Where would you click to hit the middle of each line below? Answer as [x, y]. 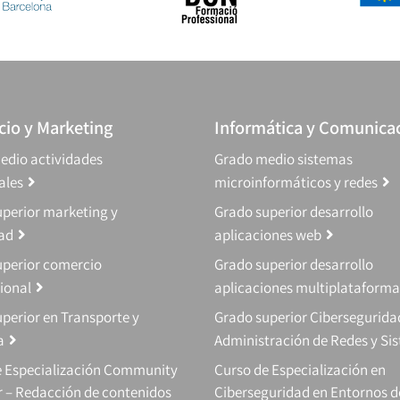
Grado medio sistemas [283, 159]
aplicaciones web [268, 235]
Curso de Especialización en [300, 370]
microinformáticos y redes [296, 183]
